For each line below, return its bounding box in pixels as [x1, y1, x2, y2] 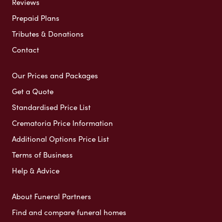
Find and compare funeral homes [12, 206, 126, 218]
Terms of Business [12, 149, 73, 160]
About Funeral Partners [12, 190, 91, 202]
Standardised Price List [12, 101, 91, 112]
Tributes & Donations [12, 28, 84, 39]
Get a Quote [12, 85, 54, 97]
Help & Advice [12, 165, 59, 176]
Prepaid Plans [12, 12, 59, 23]
